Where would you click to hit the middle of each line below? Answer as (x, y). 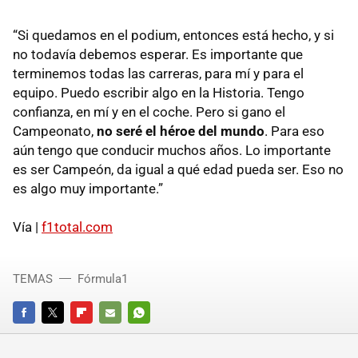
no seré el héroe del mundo (181, 131)
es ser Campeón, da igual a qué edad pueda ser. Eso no (178, 169)
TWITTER (63, 334)
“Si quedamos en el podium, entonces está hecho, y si (173, 35)
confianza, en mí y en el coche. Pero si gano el (149, 112)
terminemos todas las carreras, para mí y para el (158, 74)
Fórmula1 (103, 279)
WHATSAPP (155, 334)
